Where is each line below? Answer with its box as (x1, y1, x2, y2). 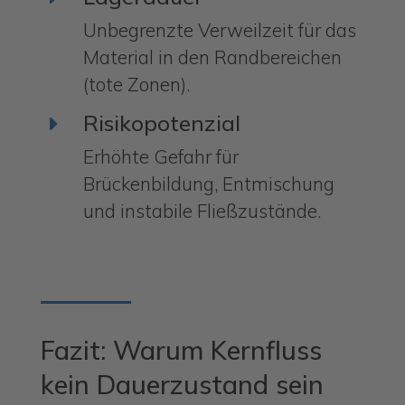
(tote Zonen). (82, 71, 190, 96)
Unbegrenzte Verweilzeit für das (82, 17, 356, 42)
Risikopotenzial (82, 108, 240, 137)
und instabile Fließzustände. (82, 198, 321, 222)
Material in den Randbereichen (82, 44, 342, 69)
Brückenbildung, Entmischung (82, 171, 334, 195)
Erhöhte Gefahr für (82, 144, 239, 168)
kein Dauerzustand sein (40, 367, 324, 400)
